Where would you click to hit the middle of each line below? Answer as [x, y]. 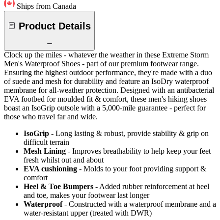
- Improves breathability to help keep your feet [139, 151]
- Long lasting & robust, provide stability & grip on [130, 134]
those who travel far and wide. [51, 117]
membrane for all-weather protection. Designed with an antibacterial [109, 90]
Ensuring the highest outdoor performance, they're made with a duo [108, 73]
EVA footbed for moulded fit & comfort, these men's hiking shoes [105, 99]
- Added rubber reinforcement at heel [152, 187]
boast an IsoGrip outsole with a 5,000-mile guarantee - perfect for [105, 108]
